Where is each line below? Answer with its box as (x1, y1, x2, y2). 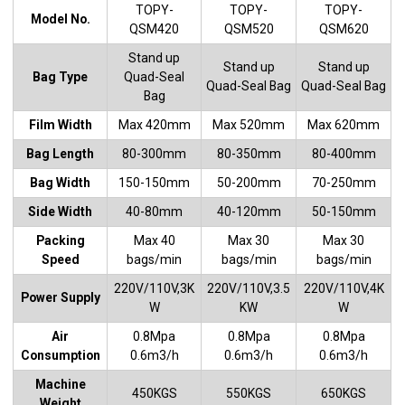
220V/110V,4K (303, 280, 384, 296)
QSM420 (129, 21, 180, 36)
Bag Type (33, 69, 89, 84)
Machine (34, 376, 86, 391)
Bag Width (30, 174, 91, 190)
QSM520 (223, 21, 274, 36)
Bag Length (26, 146, 95, 161)
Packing (35, 232, 85, 248)
